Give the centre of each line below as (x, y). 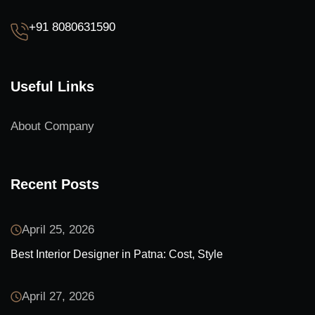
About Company (52, 126)
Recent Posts (55, 184)
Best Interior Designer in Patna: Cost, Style (117, 254)
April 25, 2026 (58, 229)
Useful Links (52, 86)
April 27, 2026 (58, 296)
